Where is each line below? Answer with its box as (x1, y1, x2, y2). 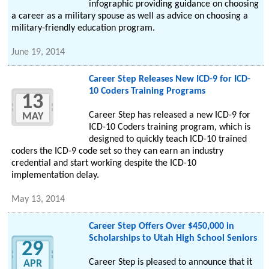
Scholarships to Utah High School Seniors (88, 234, 257, 244)
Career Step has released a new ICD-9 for (88, 110, 250, 121)
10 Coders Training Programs (88, 86, 205, 97)
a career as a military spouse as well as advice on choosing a (11, 11, 249, 22)
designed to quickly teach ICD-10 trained (88, 134, 247, 145)
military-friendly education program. (11, 23, 156, 34)
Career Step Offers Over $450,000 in (88, 222, 234, 232)
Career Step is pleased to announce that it (88, 258, 252, 268)
